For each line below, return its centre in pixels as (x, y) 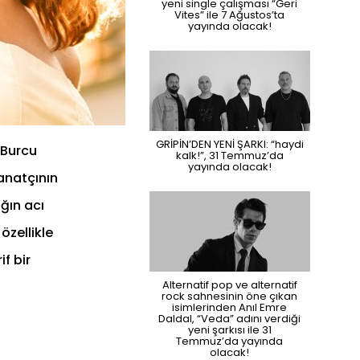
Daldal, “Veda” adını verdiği (230, 318)
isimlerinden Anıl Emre (230, 307)
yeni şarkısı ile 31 (229, 329)
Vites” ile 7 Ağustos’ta (230, 14)
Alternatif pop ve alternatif (229, 284)
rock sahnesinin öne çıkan (230, 296)
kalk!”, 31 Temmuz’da (229, 155)
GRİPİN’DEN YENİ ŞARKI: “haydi (230, 144)
